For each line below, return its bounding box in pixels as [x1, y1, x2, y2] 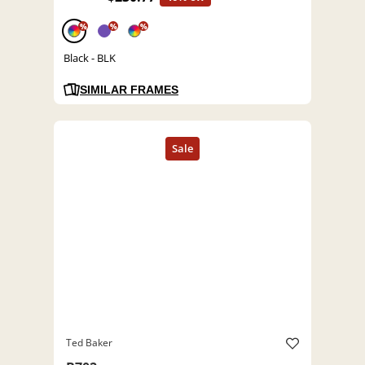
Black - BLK [64, 51, 116, 66]
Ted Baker [66, 336, 112, 350]
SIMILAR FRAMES [80, 83, 178, 97]
